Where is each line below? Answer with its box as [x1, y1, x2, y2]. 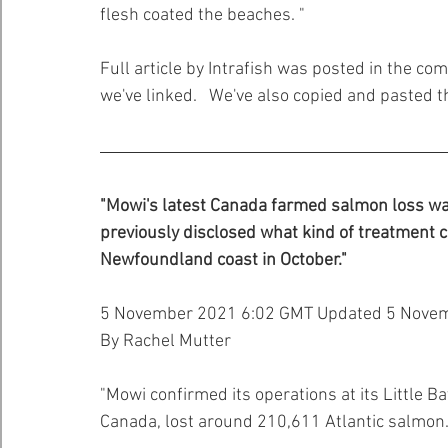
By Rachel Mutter [100, 331, 231, 352]
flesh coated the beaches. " [100, 5, 305, 26]
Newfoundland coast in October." [100, 250, 347, 271]
